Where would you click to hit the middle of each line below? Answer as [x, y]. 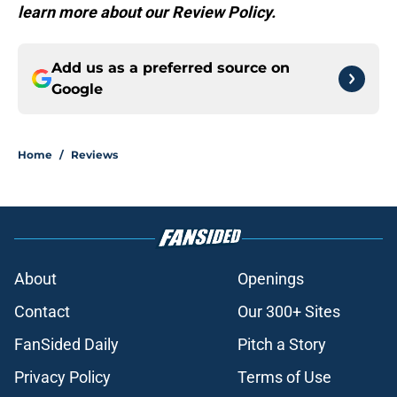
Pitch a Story [282, 345]
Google [77, 90]
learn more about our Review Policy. [147, 12]
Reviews [94, 155]
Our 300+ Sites [289, 312]
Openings [271, 279]
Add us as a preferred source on [171, 68]
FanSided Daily [66, 345]
